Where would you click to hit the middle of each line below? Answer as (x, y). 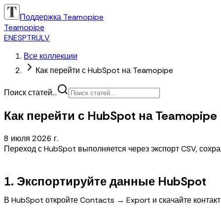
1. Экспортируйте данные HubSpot (105, 181)
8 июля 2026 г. (31, 138)
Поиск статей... (30, 92)
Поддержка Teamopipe (62, 17)
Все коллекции (51, 56)
